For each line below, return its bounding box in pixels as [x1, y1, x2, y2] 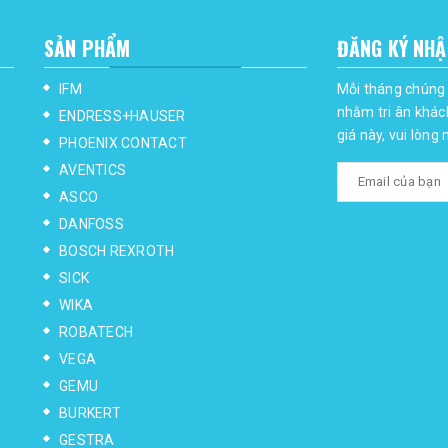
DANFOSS [59, 215, 124, 232]
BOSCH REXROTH [59, 242, 175, 259]
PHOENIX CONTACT [59, 134, 187, 151]
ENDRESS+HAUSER [59, 107, 186, 124]
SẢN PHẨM [44, 32, 131, 63]
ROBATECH [59, 323, 133, 340]
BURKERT [59, 404, 121, 421]
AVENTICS [59, 161, 126, 178]
